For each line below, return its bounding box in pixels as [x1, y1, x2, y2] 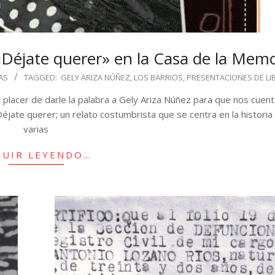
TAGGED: [23, 72, 57, 83]
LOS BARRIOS [133, 72, 183, 83]
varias [23, 123, 49, 135]
